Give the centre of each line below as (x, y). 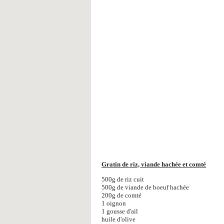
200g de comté (121, 195)
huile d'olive (118, 219)
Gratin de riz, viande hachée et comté (154, 164)
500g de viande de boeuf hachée (145, 187)
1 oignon (114, 203)
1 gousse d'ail (120, 211)
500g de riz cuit (123, 179)
